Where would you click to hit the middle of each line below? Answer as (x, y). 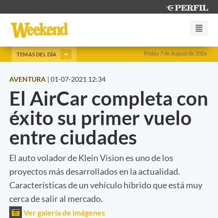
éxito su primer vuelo (100, 118)
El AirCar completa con (109, 98)
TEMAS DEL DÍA (37, 54)
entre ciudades (73, 137)
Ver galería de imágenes (64, 212)
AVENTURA (27, 79)
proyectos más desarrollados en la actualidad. (95, 171)
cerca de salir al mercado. (56, 198)
